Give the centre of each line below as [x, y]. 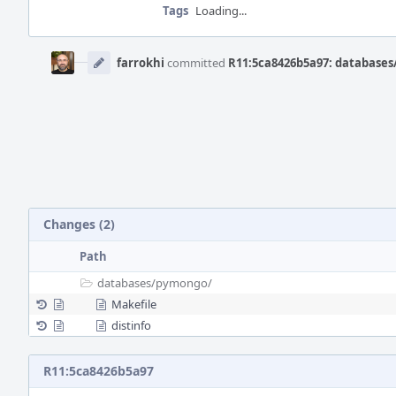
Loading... [221, 11]
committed [196, 63]
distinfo [131, 325]
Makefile [134, 304]
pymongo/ [184, 283]
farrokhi [141, 63]
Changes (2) [79, 224]
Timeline [54, 61]
